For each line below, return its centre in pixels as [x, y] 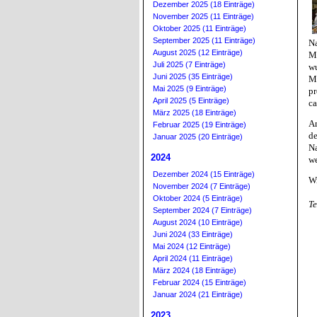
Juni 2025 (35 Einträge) [193, 76]
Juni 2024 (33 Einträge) [193, 234]
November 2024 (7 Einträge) [202, 186]
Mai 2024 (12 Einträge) [192, 246]
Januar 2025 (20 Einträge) [198, 137]
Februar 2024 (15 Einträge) [200, 282]
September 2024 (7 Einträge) [202, 210]
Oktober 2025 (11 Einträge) [200, 28]
